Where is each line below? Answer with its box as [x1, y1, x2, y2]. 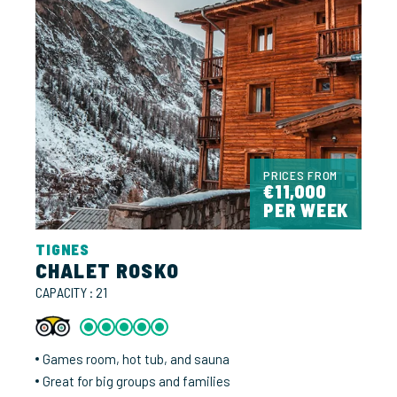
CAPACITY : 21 [35, 284, 107, 301]
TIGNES [35, 240, 90, 259]
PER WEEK [263, 198, 348, 222]
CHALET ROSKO [35, 258, 179, 284]
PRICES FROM [263, 167, 339, 183]
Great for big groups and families [43, 373, 230, 390]
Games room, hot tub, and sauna [43, 351, 230, 368]
